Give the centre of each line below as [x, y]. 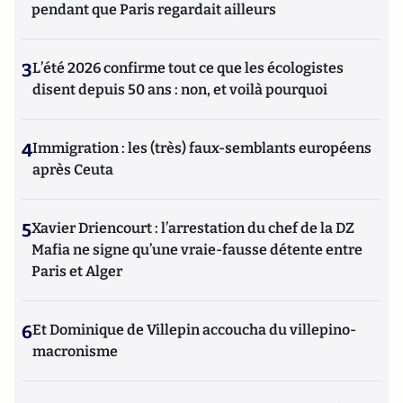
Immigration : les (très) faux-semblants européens [202, 148]
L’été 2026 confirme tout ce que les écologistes [188, 67]
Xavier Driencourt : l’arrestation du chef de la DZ [193, 228]
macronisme [75, 351]
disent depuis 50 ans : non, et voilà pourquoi [180, 89]
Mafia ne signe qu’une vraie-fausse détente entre [197, 249]
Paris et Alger [77, 271]
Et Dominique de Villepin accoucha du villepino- [194, 329]
